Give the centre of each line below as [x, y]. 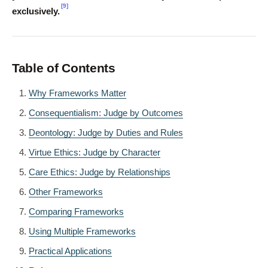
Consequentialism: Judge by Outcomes [106, 113]
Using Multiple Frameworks [82, 232]
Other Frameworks [66, 192]
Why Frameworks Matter [77, 93]
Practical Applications [70, 251]
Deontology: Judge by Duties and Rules [106, 133]
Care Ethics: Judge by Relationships [100, 172]
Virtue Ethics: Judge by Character [95, 153]
